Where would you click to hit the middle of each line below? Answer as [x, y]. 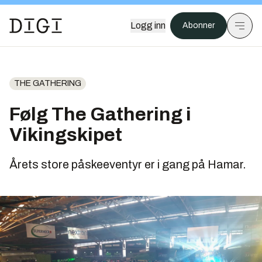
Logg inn [148, 25]
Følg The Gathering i [100, 114]
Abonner [199, 25]
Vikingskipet [66, 135]
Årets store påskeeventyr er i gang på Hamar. [128, 164]
